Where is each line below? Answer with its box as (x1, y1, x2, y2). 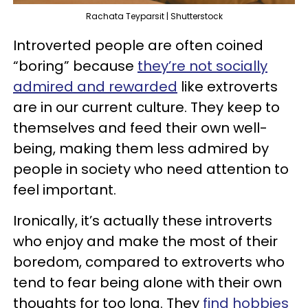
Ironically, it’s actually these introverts (13, 210, 272, 230)
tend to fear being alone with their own (13, 272, 282, 292)
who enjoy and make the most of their (13, 231, 278, 251)
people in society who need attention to (13, 159, 289, 179)
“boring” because (13, 56, 137, 76)
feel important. (13, 179, 116, 199)
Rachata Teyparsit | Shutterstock (85, 10, 223, 22)
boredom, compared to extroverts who (13, 252, 285, 272)
